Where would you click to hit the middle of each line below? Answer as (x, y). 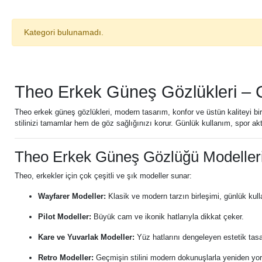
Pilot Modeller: (65, 217)
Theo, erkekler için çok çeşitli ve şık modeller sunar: (103, 176)
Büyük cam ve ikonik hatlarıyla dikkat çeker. (168, 217)
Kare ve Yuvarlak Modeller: (86, 237)
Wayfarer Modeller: (72, 196)
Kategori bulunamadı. (64, 32)
